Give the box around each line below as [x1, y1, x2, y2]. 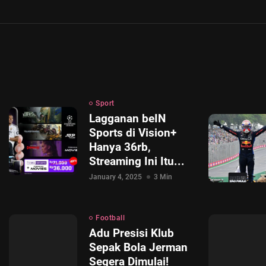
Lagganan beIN [89, 112, 166, 125]
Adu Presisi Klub [89, 226, 174, 240]
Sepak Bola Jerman [89, 240, 188, 254]
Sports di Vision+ [89, 126, 176, 140]
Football [96, 214, 125, 222]
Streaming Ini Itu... [89, 154, 185, 168]
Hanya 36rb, [89, 140, 151, 154]
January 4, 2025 [89, 173, 142, 181]
